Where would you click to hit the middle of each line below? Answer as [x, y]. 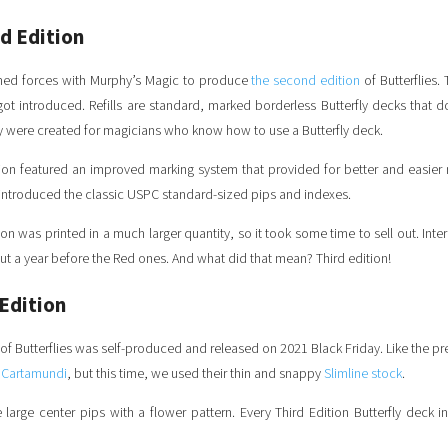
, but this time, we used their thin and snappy [195, 374]
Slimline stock [363, 374]
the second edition [306, 81]
